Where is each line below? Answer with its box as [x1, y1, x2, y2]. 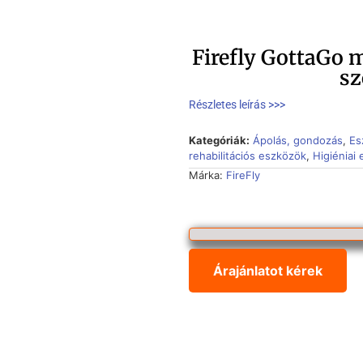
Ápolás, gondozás [252, 134, 343, 147]
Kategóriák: [188, 134, 250, 147]
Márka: [188, 169, 226, 182]
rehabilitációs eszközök [188, 149, 306, 163]
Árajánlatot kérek [212, 262, 322, 279]
